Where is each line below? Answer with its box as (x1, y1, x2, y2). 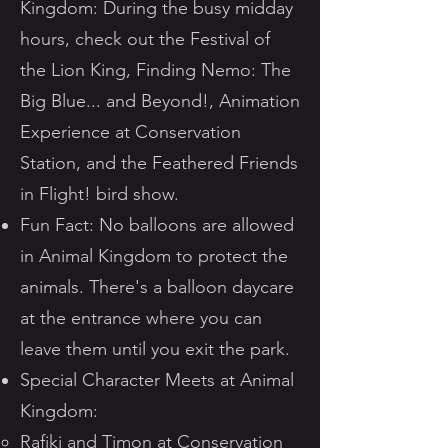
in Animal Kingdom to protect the (20, 245, 288, 267)
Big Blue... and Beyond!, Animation (20, 90, 300, 112)
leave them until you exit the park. (20, 338, 290, 360)
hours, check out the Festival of (20, 28, 270, 50)
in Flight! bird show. (20, 183, 179, 205)
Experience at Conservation (20, 121, 241, 143)
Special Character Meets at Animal (20, 369, 294, 391)
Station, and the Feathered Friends (20, 152, 298, 174)
